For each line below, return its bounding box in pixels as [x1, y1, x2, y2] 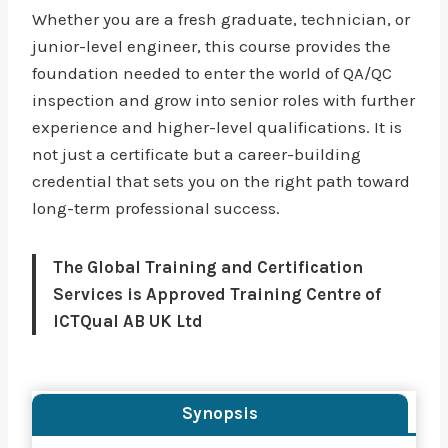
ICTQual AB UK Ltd [53, 311, 203, 331]
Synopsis [182, 403, 258, 423]
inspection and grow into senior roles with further [32, 90, 415, 110]
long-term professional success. [32, 198, 280, 218]
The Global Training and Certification [53, 257, 363, 277]
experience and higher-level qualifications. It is [32, 117, 402, 137]
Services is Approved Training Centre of [53, 284, 381, 304]
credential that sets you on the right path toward [32, 171, 410, 191]
